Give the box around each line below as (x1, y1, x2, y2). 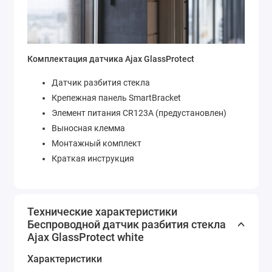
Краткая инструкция (52, 153, 134, 163)
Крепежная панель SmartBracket (52, 92, 181, 103)
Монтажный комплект (52, 138, 141, 148)
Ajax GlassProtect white (27, 230, 144, 243)
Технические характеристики (27, 205, 177, 218)
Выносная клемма (52, 123, 125, 133)
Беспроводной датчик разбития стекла (27, 217, 226, 231)
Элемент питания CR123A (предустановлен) (52, 107, 226, 118)
